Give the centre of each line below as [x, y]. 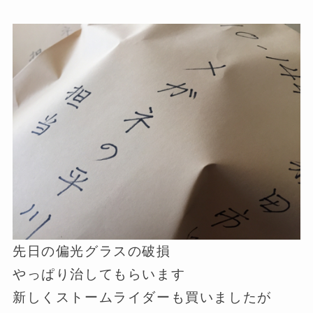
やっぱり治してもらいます [99, 275]
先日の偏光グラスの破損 [92, 252]
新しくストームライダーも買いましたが [142, 298]
